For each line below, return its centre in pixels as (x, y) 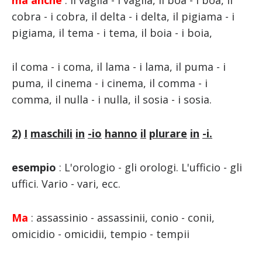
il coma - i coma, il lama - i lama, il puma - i (118, 67)
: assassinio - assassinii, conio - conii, (123, 218)
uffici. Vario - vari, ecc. (66, 184)
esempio (34, 168)
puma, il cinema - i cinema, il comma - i (109, 83)
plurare (168, 134)
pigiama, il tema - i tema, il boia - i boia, (112, 33)
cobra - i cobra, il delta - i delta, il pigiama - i (123, 17)
